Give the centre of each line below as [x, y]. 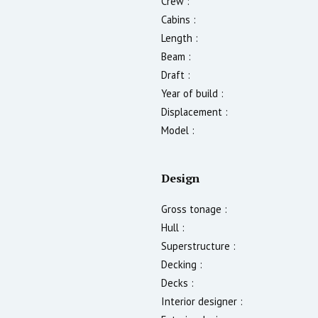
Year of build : [192, 93]
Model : [178, 130]
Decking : [182, 264]
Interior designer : [202, 301]
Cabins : [179, 19]
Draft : [176, 75]
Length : [180, 38]
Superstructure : [198, 246]
